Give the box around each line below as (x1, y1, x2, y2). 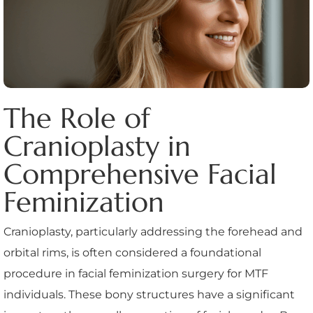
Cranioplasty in (3, 129, 191, 164)
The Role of (3, 101, 150, 136)
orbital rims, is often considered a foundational (3, 246, 261, 260)
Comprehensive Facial (3, 156, 277, 192)
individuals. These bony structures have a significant (3, 288, 295, 302)
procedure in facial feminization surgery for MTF (3, 267, 268, 281)
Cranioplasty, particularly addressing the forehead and (3, 225, 303, 239)
